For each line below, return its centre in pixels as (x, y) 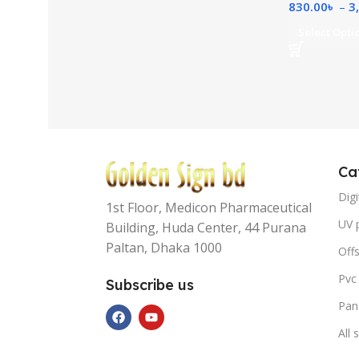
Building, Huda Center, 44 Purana (206, 228)
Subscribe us (150, 285)
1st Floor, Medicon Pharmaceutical (209, 208)
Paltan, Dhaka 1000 (164, 248)
